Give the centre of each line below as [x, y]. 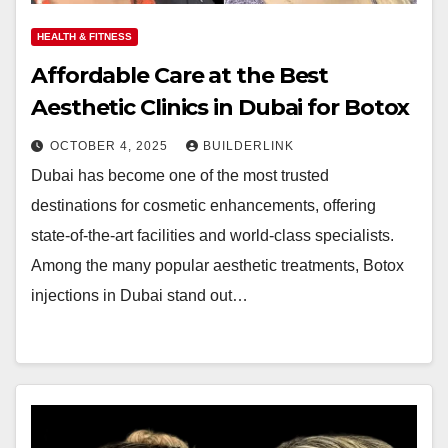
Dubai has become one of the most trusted [180, 175]
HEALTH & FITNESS [84, 36]
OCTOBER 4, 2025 [111, 146]
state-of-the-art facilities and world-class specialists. [212, 235]
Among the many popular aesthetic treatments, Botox [217, 265]
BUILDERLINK [248, 146]
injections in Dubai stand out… [139, 295]
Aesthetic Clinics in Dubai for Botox [220, 107]
